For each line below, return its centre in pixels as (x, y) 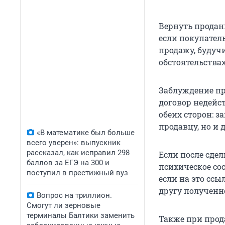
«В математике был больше (86, 133)
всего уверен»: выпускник (74, 143)
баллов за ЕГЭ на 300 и (68, 163)
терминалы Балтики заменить (81, 215)
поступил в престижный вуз (77, 173)
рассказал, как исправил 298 (78, 153)
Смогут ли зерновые (64, 205)
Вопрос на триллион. (74, 195)
